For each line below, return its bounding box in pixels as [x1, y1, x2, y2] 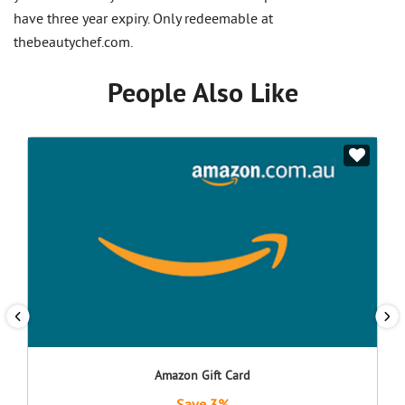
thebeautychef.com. [14, 34, 133, 53]
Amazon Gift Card [155, 369, 250, 385]
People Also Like [107, 79, 298, 113]
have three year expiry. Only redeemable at [14, 11, 273, 30]
